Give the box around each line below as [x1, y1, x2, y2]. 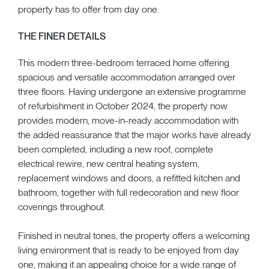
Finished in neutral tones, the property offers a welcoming [18, 229, 250, 241]
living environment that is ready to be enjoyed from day [18, 244, 239, 256]
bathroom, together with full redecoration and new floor [18, 186, 239, 198]
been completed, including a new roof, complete [18, 143, 213, 155]
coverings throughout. [18, 201, 105, 213]
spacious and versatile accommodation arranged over [18, 71, 235, 83]
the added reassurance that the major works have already [18, 128, 251, 141]
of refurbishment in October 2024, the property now [18, 100, 228, 112]
